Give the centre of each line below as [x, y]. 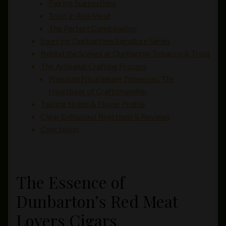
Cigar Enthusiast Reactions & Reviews [105, 117]
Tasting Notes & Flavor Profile [93, 104]
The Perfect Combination [93, 28]
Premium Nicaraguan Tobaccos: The [111, 79]
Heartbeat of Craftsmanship [98, 91]
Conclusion [60, 129]
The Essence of [70, 182]
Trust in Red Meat [79, 16]
